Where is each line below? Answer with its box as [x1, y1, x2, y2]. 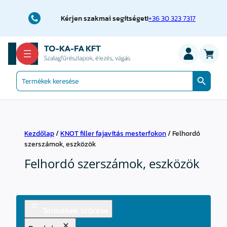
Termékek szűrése [43, 204, 108, 216]
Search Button [201, 64, 226, 77]
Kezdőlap [24, 128, 54, 139]
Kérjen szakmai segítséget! [61, 13, 148, 24]
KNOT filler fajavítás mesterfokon [60, 128, 166, 139]
